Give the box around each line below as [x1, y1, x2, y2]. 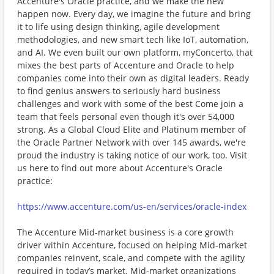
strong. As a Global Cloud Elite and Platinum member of [17, 124, 246, 135]
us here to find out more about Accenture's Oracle [17, 162, 223, 174]
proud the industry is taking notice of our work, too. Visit [17, 149, 247, 161]
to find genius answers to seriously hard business [17, 85, 221, 97]
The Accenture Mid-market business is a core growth [17, 226, 234, 238]
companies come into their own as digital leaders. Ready [17, 72, 249, 84]
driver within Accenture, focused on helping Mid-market [17, 239, 247, 251]
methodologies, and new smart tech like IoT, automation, [17, 34, 248, 45]
